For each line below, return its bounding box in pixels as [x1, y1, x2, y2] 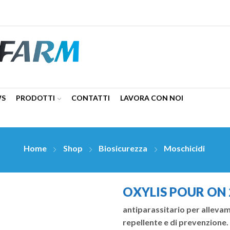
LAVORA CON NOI [120, 93, 183, 102]
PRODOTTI [16, 93, 55, 102]
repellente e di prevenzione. [123, 217, 228, 227]
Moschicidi [163, 143, 205, 154]
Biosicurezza [99, 143, 148, 154]
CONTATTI [71, 93, 110, 102]
